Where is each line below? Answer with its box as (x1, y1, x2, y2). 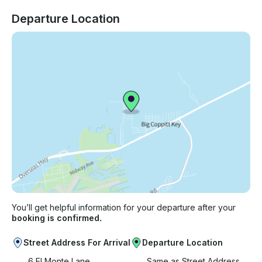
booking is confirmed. (12, 213, 102, 223)
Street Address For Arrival (23, 237, 130, 248)
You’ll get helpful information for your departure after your (12, 202, 236, 213)
